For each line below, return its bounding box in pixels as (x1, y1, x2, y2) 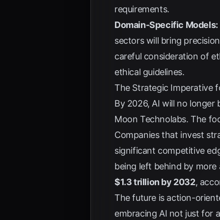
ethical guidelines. (114, 67, 185, 77)
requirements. (114, 4, 169, 14)
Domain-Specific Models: (114, 20, 218, 30)
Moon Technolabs (114, 114, 186, 124)
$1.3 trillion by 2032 (114, 177, 195, 187)
